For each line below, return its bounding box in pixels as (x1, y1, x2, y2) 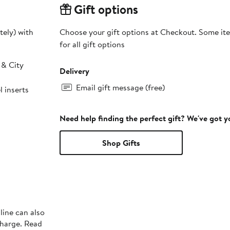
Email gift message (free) (75, 82, 165, 93)
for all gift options (59, 39, 125, 50)
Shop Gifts (102, 137, 140, 149)
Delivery (59, 65, 89, 77)
